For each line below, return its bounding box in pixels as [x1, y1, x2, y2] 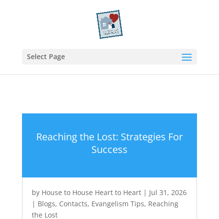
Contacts [59, 199, 88, 208]
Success [91, 143, 128, 156]
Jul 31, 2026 [149, 188, 187, 197]
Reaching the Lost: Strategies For [36, 130, 183, 143]
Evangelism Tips [91, 199, 144, 208]
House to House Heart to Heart [41, 188, 141, 197]
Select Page [26, 52, 65, 61]
